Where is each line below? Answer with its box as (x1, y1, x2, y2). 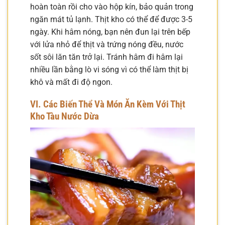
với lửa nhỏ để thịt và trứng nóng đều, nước (30, 39, 183, 49)
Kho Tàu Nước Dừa (30, 110, 99, 123)
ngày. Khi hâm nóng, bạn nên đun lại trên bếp (30, 27, 190, 37)
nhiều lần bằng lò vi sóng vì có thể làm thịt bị (30, 64, 188, 74)
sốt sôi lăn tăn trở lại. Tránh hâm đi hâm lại (30, 52, 183, 62)
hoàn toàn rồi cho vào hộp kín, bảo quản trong (30, 2, 193, 12)
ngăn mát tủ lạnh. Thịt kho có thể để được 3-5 (30, 14, 192, 24)
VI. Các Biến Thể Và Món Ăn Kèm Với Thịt (30, 98, 185, 110)
